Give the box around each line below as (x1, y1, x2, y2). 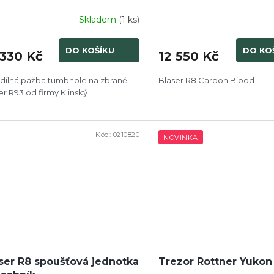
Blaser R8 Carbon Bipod (158, 75, 255, 85)
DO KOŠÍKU (65, 45, 115, 56)
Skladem (79, 14, 119, 26)
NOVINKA (163, 133, 198, 142)
